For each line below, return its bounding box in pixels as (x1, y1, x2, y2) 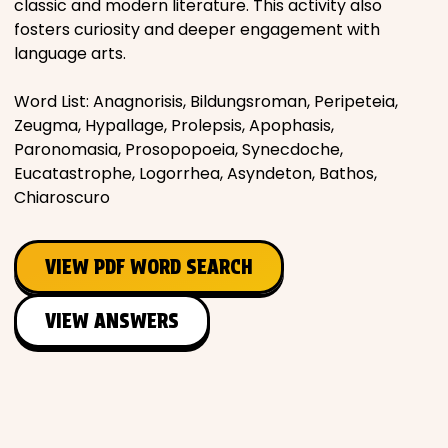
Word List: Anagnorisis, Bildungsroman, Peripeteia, (14, 89, 398, 113)
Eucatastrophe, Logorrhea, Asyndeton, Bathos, (14, 161, 377, 185)
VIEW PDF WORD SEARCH (45, 254, 253, 279)
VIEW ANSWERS (45, 308, 179, 333)
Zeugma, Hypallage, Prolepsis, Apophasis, (14, 113, 334, 137)
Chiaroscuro (14, 185, 110, 209)
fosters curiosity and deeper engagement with (14, 17, 380, 41)
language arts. (14, 41, 126, 65)
